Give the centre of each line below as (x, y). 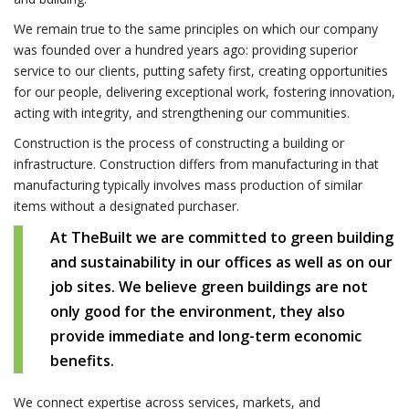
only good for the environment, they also (198, 311)
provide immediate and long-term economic (206, 336)
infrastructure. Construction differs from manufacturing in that (196, 163)
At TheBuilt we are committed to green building (222, 237)
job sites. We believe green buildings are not (209, 286)
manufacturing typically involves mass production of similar (188, 184)
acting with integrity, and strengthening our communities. (182, 112)
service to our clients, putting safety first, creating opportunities (201, 70)
